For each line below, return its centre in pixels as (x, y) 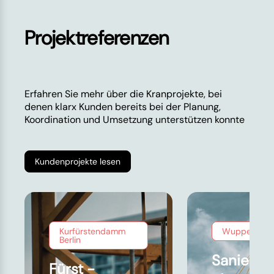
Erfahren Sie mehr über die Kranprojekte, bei (123, 94)
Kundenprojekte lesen (78, 162)
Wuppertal (243, 231)
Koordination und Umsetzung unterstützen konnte (135, 120)
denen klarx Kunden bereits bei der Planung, (123, 107)
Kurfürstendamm (92, 231)
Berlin (70, 240)
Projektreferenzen (97, 38)
